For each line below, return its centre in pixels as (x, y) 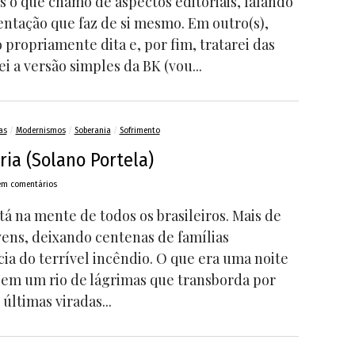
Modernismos (40, 130)
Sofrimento (139, 130)
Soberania (92, 130)
